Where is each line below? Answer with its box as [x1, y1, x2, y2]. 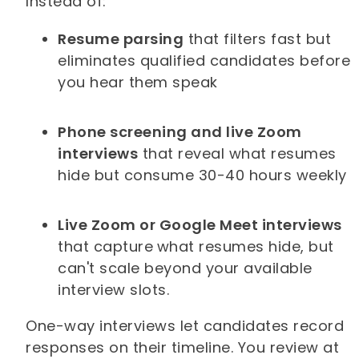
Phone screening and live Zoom [58, 122, 302, 143]
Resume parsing [58, 29, 184, 50]
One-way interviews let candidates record [26, 316, 345, 337]
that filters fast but [184, 29, 332, 50]
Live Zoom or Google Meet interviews [58, 215, 342, 236]
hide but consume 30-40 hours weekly [58, 165, 347, 186]
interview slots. [58, 280, 170, 301]
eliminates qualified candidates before [58, 50, 351, 71]
